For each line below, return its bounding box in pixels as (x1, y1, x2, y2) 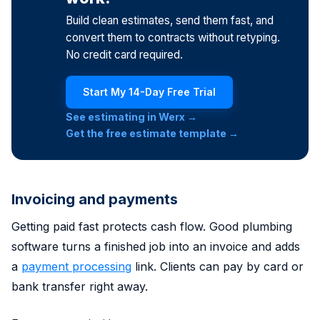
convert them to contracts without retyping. (66, 30, 280, 44)
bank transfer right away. (11, 279, 148, 294)
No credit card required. (66, 47, 183, 61)
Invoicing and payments (11, 190, 178, 208)
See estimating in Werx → (66, 111, 197, 124)
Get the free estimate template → (66, 127, 239, 140)
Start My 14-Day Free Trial (83, 86, 216, 99)
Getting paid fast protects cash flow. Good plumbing (11, 219, 292, 234)
